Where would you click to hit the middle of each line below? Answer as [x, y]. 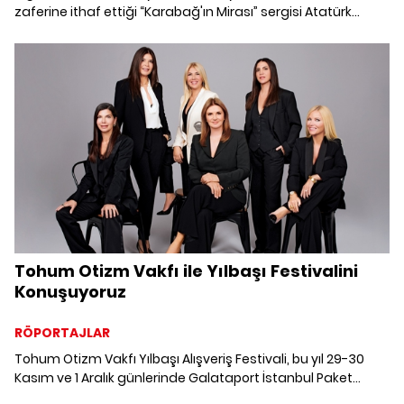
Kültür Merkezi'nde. [73, 30]
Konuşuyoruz [70, 292]
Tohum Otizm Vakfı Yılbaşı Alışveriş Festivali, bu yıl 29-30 [189, 359]
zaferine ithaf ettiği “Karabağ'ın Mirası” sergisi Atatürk [183, 11]
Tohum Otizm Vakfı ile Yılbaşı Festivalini [186, 271]
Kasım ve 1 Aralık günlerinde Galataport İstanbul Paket [184, 378]
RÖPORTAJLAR [62, 333]
